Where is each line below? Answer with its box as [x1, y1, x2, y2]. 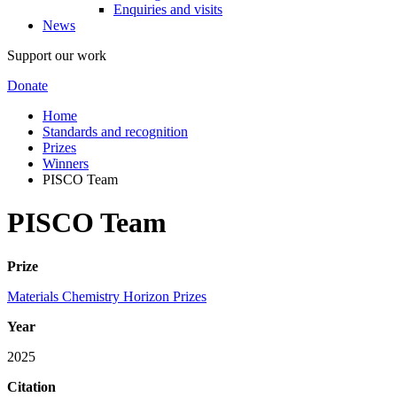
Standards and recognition [43, 123, 188, 139]
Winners [43, 155, 89, 171]
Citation [7, 378, 56, 394]
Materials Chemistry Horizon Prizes [7, 288, 206, 304]
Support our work [7, 47, 106, 63]
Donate [7, 77, 48, 93]
